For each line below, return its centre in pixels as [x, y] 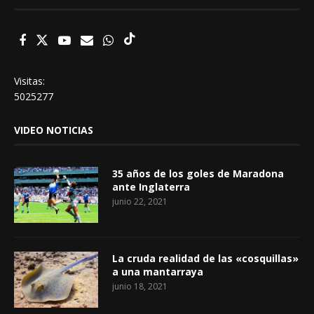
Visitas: [29, 81]
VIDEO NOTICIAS [54, 130]
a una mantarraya [158, 271]
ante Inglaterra [151, 186]
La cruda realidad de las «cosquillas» [205, 258]
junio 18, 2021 [140, 286]
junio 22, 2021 [140, 201]
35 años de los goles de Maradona [198, 173]
